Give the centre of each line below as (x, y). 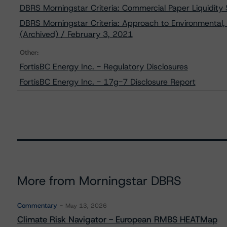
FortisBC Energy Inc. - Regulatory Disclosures (104, 67)
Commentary (37, 205)
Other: (29, 52)
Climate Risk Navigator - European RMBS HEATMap (117, 219)
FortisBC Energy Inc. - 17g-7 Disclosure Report (107, 82)
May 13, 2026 (86, 206)
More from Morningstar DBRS (99, 181)
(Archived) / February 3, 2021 (76, 34)
